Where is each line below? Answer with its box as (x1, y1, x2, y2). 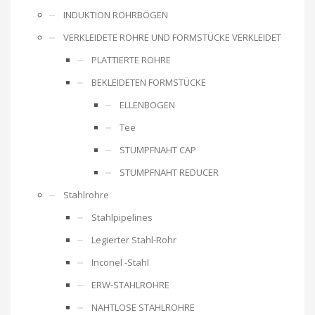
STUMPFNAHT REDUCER (120, 165, 219, 179)
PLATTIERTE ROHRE (91, 53, 171, 66)
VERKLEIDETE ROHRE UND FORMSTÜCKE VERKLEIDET (63, 30, 281, 44)
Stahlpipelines (91, 210, 153, 224)
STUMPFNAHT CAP (120, 143, 196, 156)
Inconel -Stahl (91, 255, 149, 269)
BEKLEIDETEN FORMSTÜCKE (91, 75, 206, 89)
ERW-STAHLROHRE (91, 278, 169, 291)
